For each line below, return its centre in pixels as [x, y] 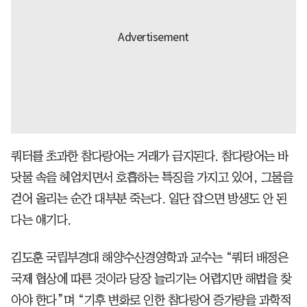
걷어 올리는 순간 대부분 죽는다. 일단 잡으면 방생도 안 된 [149, 198]
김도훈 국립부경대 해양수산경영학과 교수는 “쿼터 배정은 [149, 257]
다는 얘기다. [41, 220]
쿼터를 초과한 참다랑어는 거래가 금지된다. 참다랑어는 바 [150, 156]
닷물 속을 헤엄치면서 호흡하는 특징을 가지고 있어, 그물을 [152, 177]
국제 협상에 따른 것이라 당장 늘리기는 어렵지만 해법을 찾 [151, 279]
